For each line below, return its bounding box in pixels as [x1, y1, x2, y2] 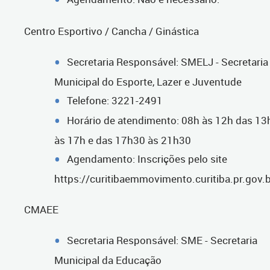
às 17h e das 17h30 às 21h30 [54, 133, 191, 147]
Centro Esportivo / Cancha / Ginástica [24, 24, 199, 38]
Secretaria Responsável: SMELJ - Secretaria [67, 54, 268, 69]
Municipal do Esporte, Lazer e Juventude [54, 74, 242, 89]
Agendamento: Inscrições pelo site [67, 151, 227, 166]
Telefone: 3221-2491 [67, 93, 163, 107]
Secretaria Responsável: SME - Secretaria [67, 233, 257, 247]
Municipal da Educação [54, 253, 162, 267]
